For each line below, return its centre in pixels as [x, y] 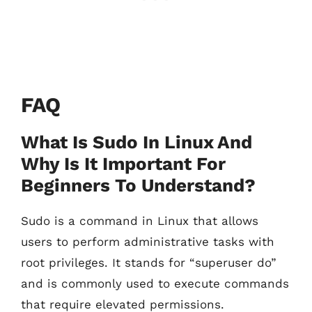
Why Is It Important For [123, 164]
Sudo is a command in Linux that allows [140, 221]
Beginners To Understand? [138, 185]
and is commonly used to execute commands [155, 283]
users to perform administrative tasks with [148, 242]
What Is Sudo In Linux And [136, 142]
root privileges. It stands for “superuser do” [149, 263]
